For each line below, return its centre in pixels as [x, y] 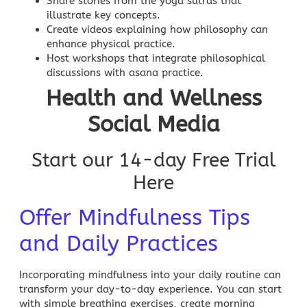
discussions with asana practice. [125, 72]
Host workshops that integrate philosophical [156, 58]
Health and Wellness [153, 98]
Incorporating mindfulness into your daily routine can [150, 274]
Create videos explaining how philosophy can [157, 29]
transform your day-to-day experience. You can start [150, 289]
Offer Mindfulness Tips [135, 217]
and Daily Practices [119, 243]
